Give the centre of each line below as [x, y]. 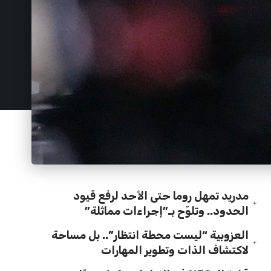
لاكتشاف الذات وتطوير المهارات [175, 250]
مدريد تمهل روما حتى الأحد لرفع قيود [161, 196]
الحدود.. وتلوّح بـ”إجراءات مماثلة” [167, 211]
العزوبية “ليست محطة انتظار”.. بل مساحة [150, 235]
